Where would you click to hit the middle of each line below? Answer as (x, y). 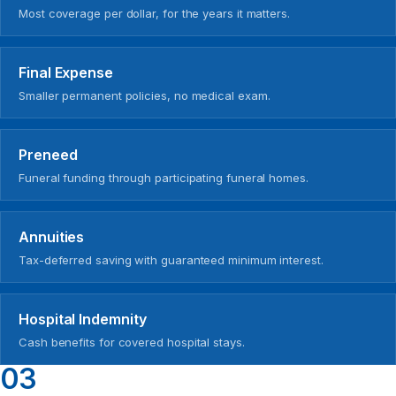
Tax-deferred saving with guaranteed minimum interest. (171, 259)
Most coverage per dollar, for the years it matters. (154, 14)
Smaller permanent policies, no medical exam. (145, 96)
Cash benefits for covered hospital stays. (132, 342)
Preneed (48, 155)
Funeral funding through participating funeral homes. (164, 177)
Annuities (52, 236)
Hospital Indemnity (83, 319)
